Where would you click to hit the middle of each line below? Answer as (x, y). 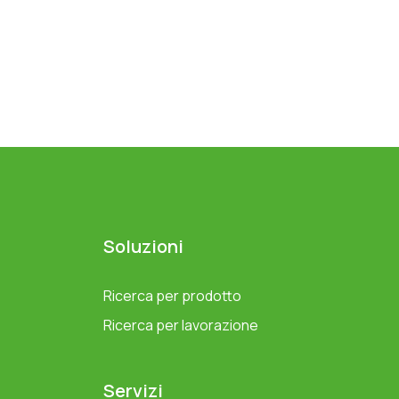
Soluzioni (143, 247)
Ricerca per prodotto (172, 296)
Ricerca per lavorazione (181, 326)
